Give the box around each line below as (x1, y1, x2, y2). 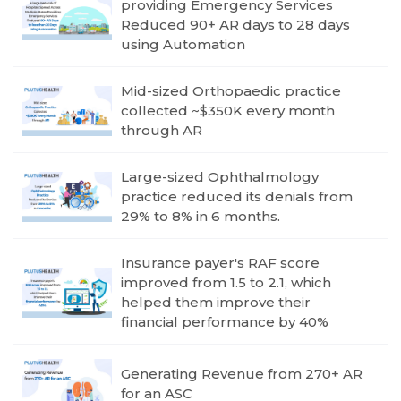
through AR (121, 122, 203, 140)
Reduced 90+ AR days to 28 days (121, 16, 351, 34)
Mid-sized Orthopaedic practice (121, 82, 342, 100)
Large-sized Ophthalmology (121, 168, 320, 186)
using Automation (121, 36, 246, 54)
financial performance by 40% (121, 313, 329, 331)
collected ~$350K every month (121, 102, 336, 120)
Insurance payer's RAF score (121, 254, 320, 272)
